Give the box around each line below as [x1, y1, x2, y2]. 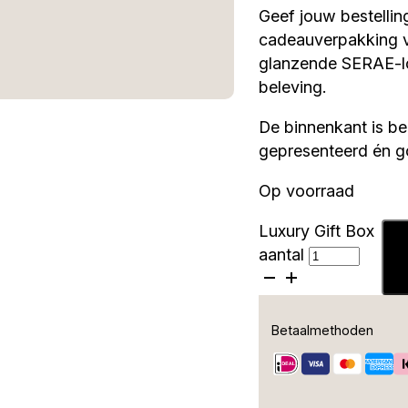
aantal [258, 244, 304, 264]
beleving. [258, 76, 327, 97]
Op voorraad [258, 180, 354, 200]
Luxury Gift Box [258, 220, 374, 240]
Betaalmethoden [270, 321, 373, 338]
